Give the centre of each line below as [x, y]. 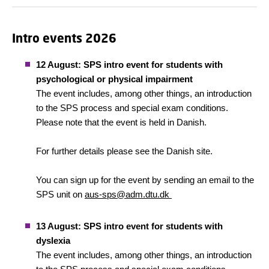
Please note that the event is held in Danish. [121, 122]
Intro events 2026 [64, 38]
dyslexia [53, 240]
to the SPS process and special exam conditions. [132, 108]
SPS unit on [60, 194]
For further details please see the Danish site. [124, 151]
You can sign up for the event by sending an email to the [145, 180]
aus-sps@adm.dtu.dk [128, 194]
